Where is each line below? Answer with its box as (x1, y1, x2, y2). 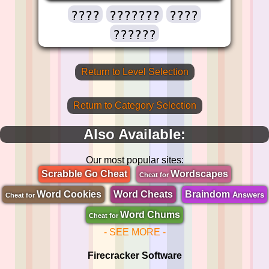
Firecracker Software (87, 250, 182, 261)
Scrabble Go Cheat (41, 168, 127, 179)
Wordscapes (170, 168, 228, 179)
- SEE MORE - (103, 226, 166, 237)
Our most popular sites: (85, 154, 184, 165)
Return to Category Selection (73, 100, 196, 110)
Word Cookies (36, 189, 101, 199)
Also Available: (83, 125, 186, 142)
